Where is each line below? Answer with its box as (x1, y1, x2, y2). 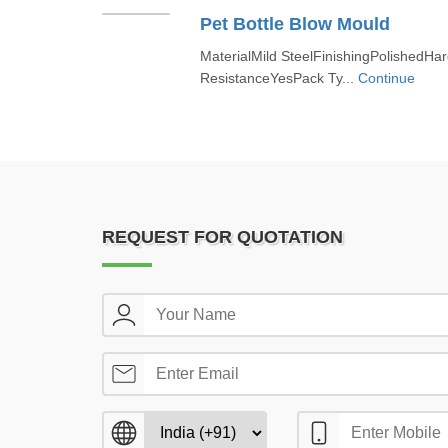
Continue (357, 70, 415, 86)
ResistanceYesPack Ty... (199, 70, 358, 86)
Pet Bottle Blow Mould (199, 14, 390, 34)
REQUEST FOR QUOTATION (102, 227, 343, 247)
